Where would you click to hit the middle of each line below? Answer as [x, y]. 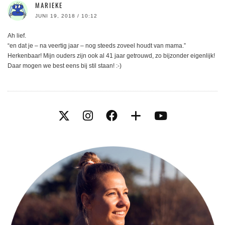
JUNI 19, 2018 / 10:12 [66, 16]
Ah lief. [17, 36]
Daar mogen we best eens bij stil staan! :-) [65, 66]
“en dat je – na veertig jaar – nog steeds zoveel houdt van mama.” [97, 46]
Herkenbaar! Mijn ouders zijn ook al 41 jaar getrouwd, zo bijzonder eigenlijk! [111, 56]
